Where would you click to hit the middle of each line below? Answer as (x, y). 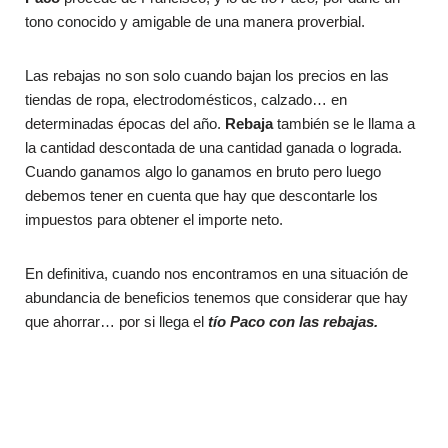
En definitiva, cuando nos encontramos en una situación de (216, 273)
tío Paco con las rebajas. (293, 321)
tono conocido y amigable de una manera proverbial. (195, 21)
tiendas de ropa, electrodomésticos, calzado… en (186, 99)
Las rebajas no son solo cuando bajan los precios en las (207, 75)
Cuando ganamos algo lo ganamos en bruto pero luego (203, 171)
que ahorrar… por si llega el (116, 321)
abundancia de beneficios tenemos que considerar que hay (216, 297)
